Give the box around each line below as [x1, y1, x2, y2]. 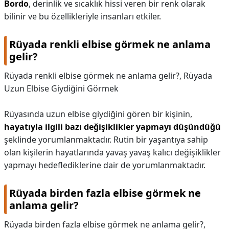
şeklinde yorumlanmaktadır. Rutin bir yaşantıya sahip [4, 134, 208, 145]
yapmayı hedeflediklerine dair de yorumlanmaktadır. [4, 159, 205, 171]
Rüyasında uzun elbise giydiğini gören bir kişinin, [4, 108, 192, 120]
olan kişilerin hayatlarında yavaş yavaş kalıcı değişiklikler [4, 147, 221, 158]
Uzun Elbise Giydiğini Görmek [4, 83, 119, 94]
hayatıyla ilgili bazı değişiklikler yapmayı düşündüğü [4, 121, 221, 132]
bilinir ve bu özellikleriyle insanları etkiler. [4, 11, 161, 22]
